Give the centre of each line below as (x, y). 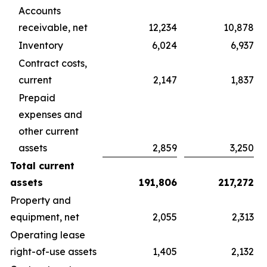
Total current (42, 166)
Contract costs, (53, 63)
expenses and (50, 114)
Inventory (41, 45)
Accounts (40, 11)
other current (49, 131)
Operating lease (48, 235)
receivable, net (53, 27)
